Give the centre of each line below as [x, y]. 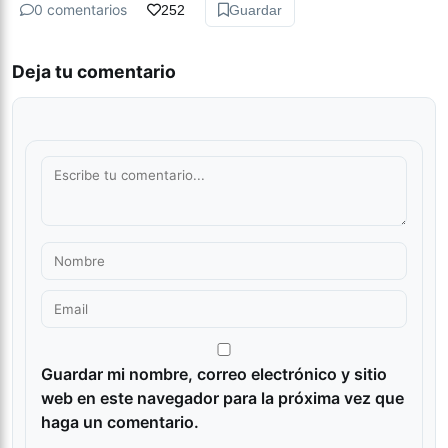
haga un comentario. [120, 421]
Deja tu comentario [94, 71]
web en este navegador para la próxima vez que [222, 397]
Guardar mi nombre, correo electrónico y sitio [214, 373]
